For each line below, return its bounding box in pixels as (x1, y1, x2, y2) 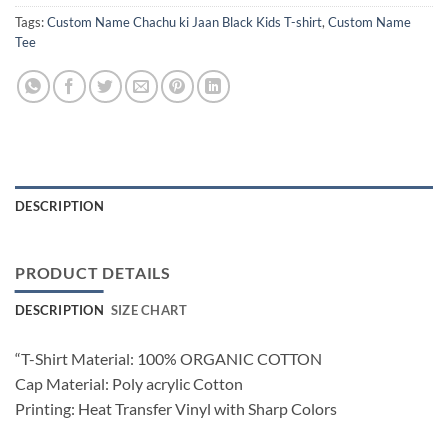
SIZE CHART (110, 302, 188, 318)
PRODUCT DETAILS (15, 263, 171, 282)
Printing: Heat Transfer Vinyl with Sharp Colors (15, 399, 337, 418)
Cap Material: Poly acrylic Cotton (15, 374, 243, 393)
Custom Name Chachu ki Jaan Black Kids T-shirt (47, 14, 322, 31)
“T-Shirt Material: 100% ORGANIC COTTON (15, 349, 322, 368)
